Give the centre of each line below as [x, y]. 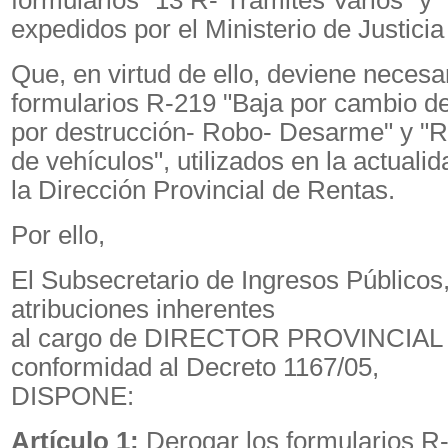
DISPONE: [72, 396]
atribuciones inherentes [143, 309]
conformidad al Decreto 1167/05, [195, 367]
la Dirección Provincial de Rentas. [203, 190]
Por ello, [58, 235]
